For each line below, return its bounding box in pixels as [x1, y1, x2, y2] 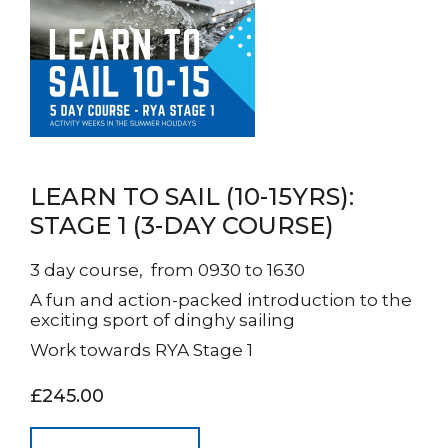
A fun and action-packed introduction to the [30, 290, 412, 310]
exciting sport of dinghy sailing [30, 310, 295, 330]
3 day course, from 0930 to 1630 [30, 260, 309, 280]
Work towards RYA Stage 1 [30, 340, 253, 360]
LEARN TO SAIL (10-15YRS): [30, 182, 354, 211]
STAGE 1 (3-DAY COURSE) [30, 211, 334, 240]
